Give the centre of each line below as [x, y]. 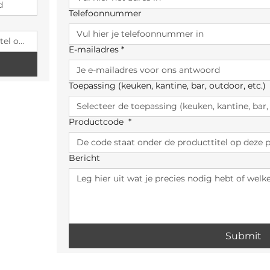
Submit [243, 236]
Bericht [84, 158]
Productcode [97, 122]
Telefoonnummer [105, 13]
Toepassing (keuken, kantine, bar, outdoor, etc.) [167, 86]
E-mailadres [94, 49]
